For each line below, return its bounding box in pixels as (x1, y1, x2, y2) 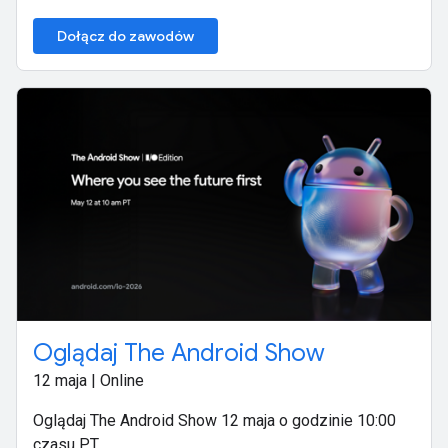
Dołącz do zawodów (57, 27, 194, 46)
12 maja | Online (33, 371, 144, 391)
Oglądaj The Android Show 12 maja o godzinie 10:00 (33, 411, 396, 431)
